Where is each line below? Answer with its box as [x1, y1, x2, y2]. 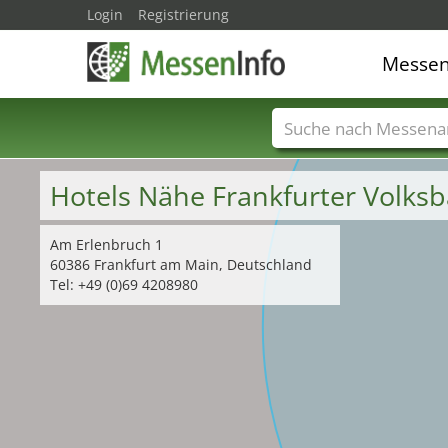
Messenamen [302, 148, 393, 168]
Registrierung [138, 5, 229, 24]
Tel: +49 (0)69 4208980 [50, 275, 198, 294]
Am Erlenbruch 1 [50, 235, 163, 254]
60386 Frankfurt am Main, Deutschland [50, 255, 312, 274]
